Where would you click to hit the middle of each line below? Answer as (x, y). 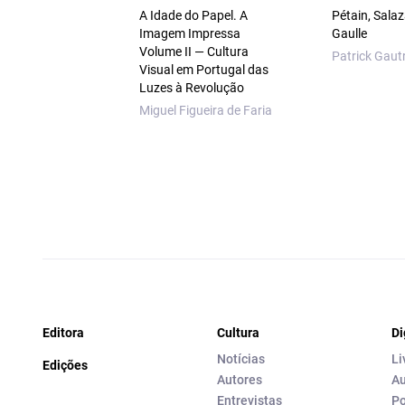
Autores (240, 380)
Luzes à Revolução (191, 88)
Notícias (241, 359)
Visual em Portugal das (203, 70)
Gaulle (350, 34)
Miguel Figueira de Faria (205, 111)
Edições (65, 366)
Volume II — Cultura (193, 52)
